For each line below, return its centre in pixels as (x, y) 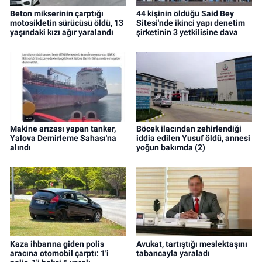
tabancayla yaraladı (173, 253)
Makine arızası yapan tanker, (63, 128)
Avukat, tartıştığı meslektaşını (192, 244)
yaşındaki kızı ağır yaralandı (62, 32)
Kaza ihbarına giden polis (57, 244)
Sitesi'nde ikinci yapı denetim (190, 23)
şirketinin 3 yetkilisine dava (187, 32)
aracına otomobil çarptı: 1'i (59, 253)
